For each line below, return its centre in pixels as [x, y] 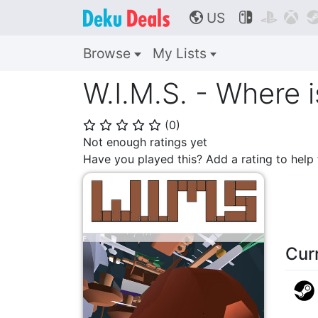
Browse [109, 53]
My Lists [181, 53]
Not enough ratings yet [145, 142]
